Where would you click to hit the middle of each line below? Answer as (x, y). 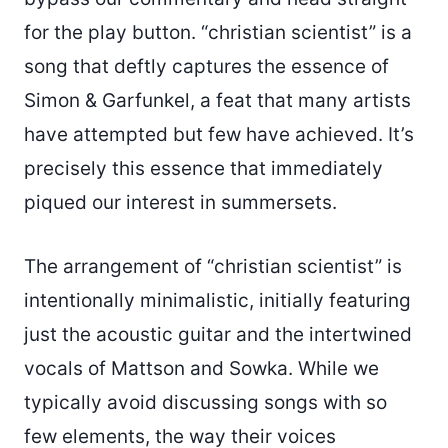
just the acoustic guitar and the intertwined (218, 335)
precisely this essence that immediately (203, 169)
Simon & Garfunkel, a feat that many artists (217, 101)
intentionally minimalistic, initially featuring (217, 301)
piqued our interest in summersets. (180, 203)
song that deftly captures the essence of (206, 67)
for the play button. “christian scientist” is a (218, 33)
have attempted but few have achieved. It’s (219, 135)
